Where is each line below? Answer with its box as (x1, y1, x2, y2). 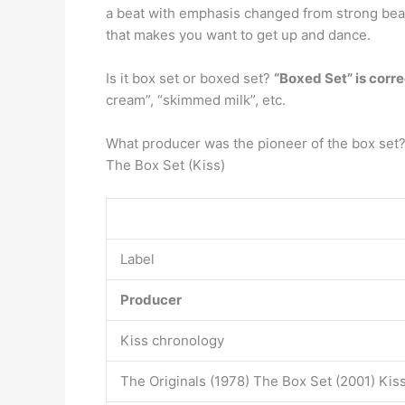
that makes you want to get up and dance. (106, 26, 371, 43)
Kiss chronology (120, 332, 224, 349)
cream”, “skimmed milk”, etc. (106, 91, 286, 108)
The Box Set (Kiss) (106, 156, 225, 174)
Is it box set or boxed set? (106, 70, 274, 87)
